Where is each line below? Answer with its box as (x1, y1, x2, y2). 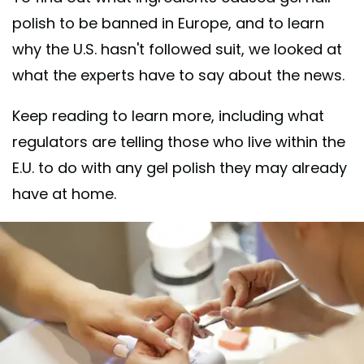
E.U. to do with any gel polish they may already (12, 157, 347, 178)
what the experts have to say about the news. (12, 64, 344, 85)
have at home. (12, 183, 116, 204)
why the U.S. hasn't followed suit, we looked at (12, 38, 342, 59)
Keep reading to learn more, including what (12, 105, 324, 126)
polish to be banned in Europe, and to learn (12, 12, 324, 33)
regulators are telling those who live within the (12, 131, 345, 152)
